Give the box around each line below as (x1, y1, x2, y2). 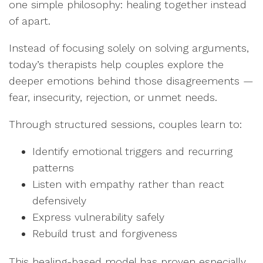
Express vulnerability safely (32, 210, 164, 223)
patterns (32, 161, 74, 174)
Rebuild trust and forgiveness (32, 227, 177, 240)
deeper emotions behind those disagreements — (9, 74, 254, 87)
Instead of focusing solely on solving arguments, (9, 41, 249, 54)
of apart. (9, 14, 50, 27)
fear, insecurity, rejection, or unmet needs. (9, 90, 217, 103)
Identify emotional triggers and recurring (32, 144, 232, 157)
